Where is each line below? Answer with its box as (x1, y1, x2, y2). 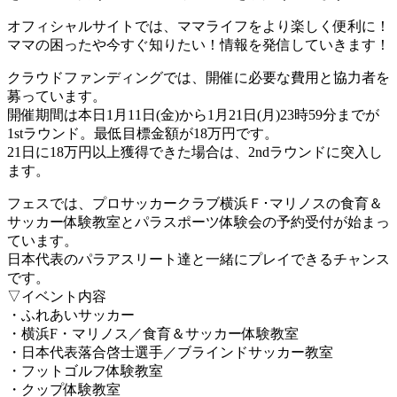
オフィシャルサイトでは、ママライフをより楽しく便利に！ (7, 18, 390, 34)
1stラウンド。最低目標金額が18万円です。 (7, 125, 278, 141)
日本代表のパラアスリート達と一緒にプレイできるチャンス (7, 251, 390, 267)
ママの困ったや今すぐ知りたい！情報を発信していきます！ (7, 36, 390, 52)
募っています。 (7, 88, 106, 104)
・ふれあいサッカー (7, 307, 135, 323)
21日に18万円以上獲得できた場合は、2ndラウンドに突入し (7, 144, 383, 160)
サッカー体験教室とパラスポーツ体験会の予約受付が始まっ (7, 214, 390, 230)
